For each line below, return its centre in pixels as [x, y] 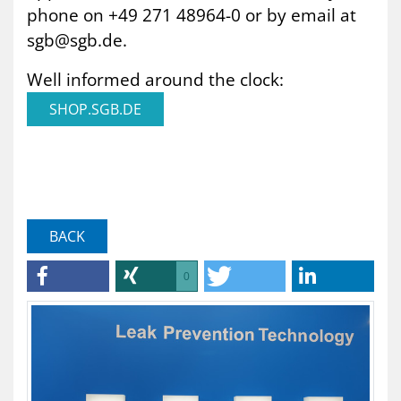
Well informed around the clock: [155, 80]
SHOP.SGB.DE [95, 110]
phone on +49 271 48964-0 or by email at [192, 15]
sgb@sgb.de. [77, 40]
